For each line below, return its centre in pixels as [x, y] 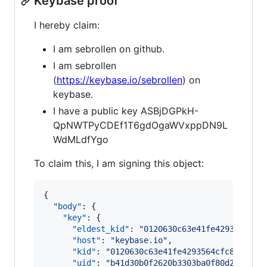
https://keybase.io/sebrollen [119, 80]
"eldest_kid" [101, 229]
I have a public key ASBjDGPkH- [126, 111]
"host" [86, 240]
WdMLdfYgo [81, 139]
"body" [67, 206]
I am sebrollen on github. [109, 49]
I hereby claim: [67, 25]
